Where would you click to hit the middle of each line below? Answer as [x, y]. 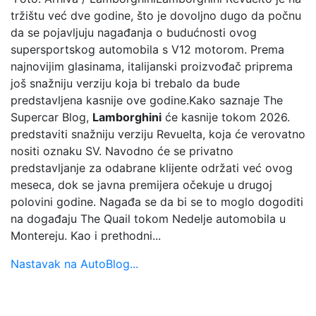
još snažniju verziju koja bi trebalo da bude [125, 83]
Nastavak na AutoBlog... [74, 263]
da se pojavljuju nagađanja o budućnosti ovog [134, 32]
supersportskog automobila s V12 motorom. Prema [147, 49]
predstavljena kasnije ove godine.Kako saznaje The [147, 100]
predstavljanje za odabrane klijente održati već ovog [152, 168]
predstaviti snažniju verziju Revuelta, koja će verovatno [158, 134]
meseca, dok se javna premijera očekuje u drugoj [141, 184]
